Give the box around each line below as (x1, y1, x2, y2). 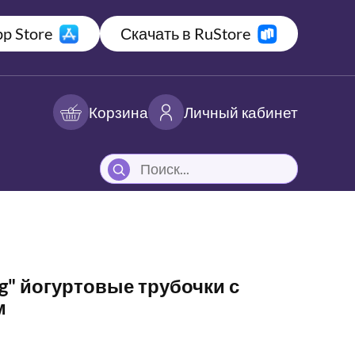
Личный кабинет (184, 102, 298, 121)
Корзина (89, 102, 148, 121)
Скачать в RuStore (120, 24, 250, 43)
